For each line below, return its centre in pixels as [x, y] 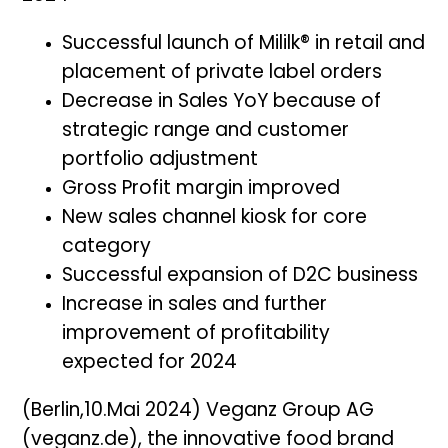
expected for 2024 [150, 364]
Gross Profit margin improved [201, 190]
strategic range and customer [206, 132]
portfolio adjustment [160, 161]
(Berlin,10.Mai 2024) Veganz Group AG [198, 412]
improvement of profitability [196, 335]
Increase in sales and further [195, 306]
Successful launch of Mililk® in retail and [244, 45]
